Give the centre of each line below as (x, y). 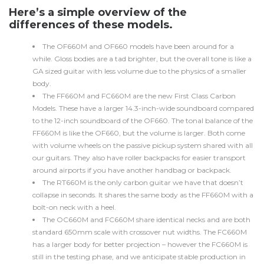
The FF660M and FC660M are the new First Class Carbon (139, 96)
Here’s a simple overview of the (98, 12)
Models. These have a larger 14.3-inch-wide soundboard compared (143, 108)
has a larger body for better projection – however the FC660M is (140, 244)
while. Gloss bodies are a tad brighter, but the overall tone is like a (142, 59)
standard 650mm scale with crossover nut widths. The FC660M (140, 232)
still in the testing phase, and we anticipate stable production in (139, 257)
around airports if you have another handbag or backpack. (132, 170)
